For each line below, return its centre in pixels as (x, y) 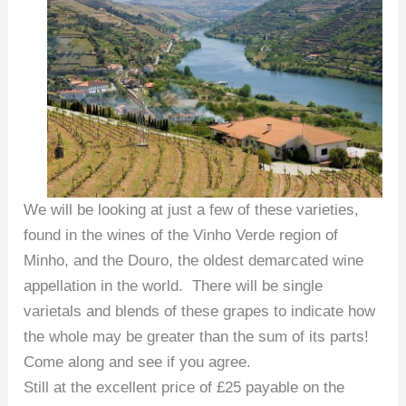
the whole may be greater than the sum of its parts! (199, 336)
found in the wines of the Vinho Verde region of (181, 235)
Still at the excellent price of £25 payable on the (184, 387)
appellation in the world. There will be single (174, 285)
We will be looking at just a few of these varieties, (192, 209)
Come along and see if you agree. (138, 362)
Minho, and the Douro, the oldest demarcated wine (194, 260)
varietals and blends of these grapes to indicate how (200, 311)
